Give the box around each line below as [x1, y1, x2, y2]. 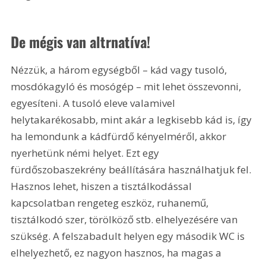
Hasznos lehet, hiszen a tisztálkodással [11, 179, 195, 193]
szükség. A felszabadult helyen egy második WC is [11, 229, 248, 243]
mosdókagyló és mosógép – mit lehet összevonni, [11, 79, 244, 93]
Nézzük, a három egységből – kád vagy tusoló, [11, 62, 230, 77]
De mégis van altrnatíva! [11, 30, 151, 52]
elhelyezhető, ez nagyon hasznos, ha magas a [11, 245, 224, 259]
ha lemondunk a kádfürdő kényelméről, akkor [11, 129, 229, 143]
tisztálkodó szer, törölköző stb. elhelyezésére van [11, 212, 240, 226]
